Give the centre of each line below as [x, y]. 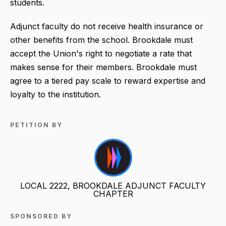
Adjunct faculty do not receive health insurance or [107, 26]
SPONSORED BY [41, 216]
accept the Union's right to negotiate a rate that [101, 53]
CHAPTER [113, 193]
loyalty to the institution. [55, 94]
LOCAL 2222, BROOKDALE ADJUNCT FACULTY [113, 185]
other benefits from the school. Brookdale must [101, 40]
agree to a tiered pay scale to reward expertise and [108, 80]
